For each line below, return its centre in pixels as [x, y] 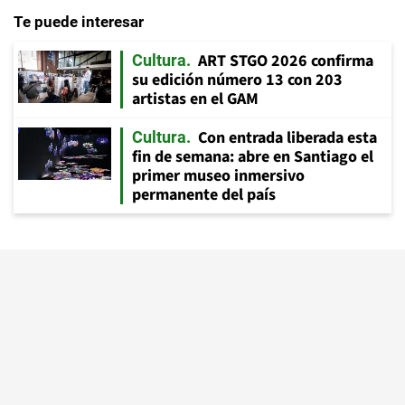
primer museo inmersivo [218, 176]
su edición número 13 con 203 [237, 80]
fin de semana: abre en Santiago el [253, 157]
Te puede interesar [79, 22]
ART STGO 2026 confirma [286, 61]
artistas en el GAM [195, 99]
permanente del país [204, 195]
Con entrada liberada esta [287, 138]
